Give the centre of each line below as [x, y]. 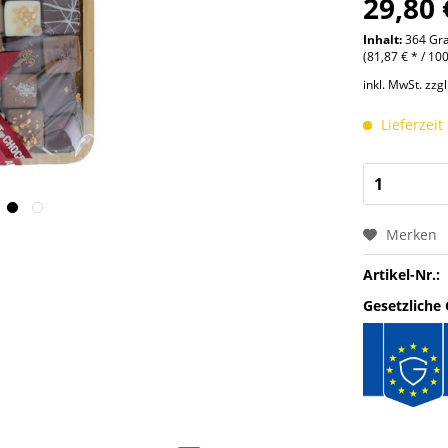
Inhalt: [384, 39]
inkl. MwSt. [394, 84]
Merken [412, 234]
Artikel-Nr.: [402, 274]
